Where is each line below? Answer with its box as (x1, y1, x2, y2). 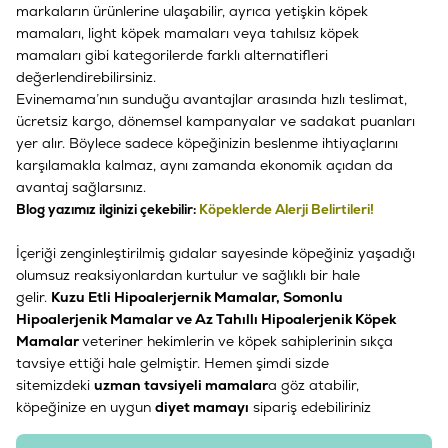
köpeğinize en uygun (16, 397, 151, 416)
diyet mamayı (155, 397, 249, 416)
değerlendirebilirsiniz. (16, 67, 156, 86)
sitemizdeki (16, 375, 90, 394)
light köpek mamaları (88, 23, 229, 42)
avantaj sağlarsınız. (16, 177, 146, 196)
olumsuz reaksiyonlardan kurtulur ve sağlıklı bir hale (16, 265, 360, 284)
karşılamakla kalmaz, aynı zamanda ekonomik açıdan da (16, 155, 393, 174)
